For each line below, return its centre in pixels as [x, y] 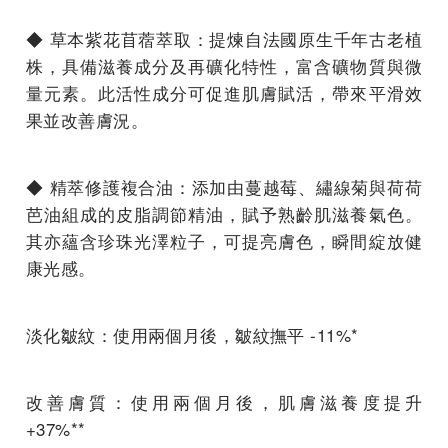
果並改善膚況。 [87, 119]
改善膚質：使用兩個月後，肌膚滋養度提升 [224, 401]
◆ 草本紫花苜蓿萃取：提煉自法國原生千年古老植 [224, 38]
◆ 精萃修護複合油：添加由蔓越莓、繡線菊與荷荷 [224, 186]
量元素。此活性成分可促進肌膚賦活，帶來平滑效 [224, 92]
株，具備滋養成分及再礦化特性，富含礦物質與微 [224, 65]
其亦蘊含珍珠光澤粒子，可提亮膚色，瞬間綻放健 [224, 240]
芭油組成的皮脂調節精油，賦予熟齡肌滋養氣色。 [224, 213]
